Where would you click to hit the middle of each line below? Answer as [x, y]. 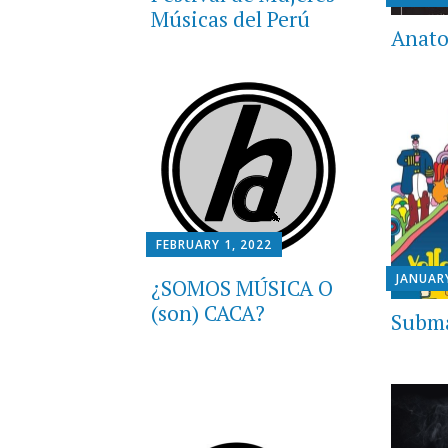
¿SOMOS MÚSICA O [241, 287]
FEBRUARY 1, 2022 [213, 244]
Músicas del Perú [230, 19]
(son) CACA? [207, 312]
